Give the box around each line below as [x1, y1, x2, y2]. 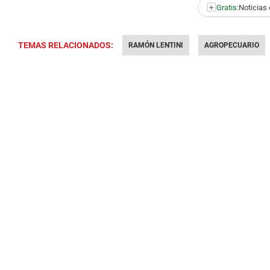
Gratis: [216, 2, 239, 12]
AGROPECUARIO [204, 41, 259, 49]
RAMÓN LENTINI [128, 41, 183, 49]
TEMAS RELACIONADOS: [18, 40, 113, 50]
